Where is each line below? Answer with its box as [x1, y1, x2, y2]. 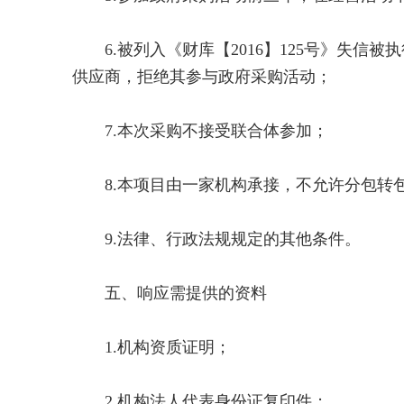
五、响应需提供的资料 [72, 284, 267, 302]
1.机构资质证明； [72, 338, 231, 356]
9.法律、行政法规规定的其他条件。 [72, 230, 361, 248]
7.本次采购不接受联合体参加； [72, 122, 328, 140]
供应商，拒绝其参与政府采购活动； [72, 68, 332, 86]
